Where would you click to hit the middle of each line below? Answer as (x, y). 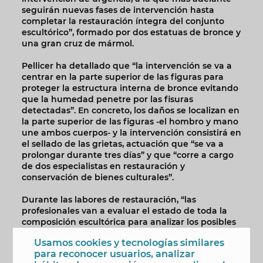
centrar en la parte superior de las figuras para (122, 77)
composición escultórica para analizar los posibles (129, 222)
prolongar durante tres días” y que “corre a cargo (127, 155)
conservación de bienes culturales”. (97, 178)
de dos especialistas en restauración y (103, 166)
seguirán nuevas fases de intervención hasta (118, 10)
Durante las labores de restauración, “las (109, 200)
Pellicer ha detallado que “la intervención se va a (127, 66)
